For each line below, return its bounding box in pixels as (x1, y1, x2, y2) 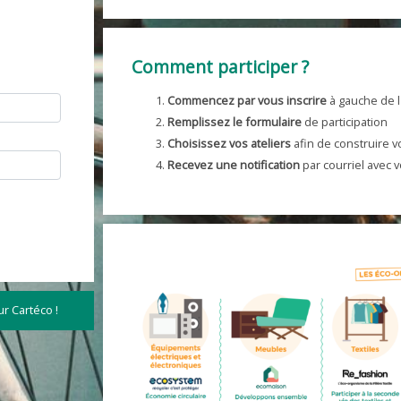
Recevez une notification (167, 156, 303, 173)
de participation (302, 113, 388, 130)
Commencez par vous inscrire (167, 91, 327, 108)
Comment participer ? (132, 54, 309, 79)
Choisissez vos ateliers (167, 134, 291, 151)
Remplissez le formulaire (167, 113, 302, 130)
